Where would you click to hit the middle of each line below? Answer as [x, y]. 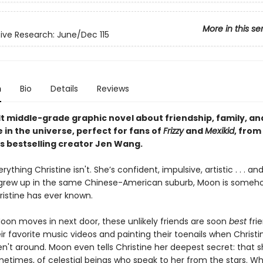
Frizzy [173, 131]
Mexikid [219, 131]
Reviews [113, 89]
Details [64, 89]
